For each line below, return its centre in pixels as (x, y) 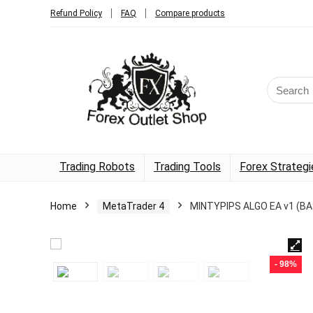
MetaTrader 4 (133, 206)
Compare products (190, 13)
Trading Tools (187, 166)
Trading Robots (97, 166)
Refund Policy (76, 13)
